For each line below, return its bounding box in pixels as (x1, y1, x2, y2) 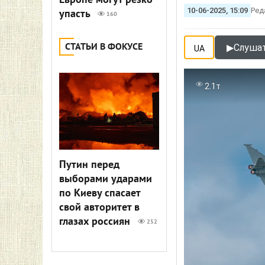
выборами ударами (59, 173, 152, 186)
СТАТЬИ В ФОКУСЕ (65, 41, 143, 53)
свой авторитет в (59, 201, 140, 215)
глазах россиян (59, 215, 133, 229)
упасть (59, 8, 93, 21)
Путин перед (59, 159, 119, 172)
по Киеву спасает (59, 187, 140, 201)
